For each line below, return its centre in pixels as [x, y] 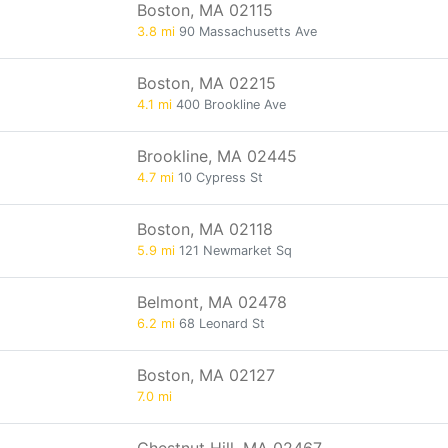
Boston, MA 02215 [206, 83]
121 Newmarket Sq [233, 250]
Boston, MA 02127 [206, 375]
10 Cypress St [218, 177]
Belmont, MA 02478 [212, 302]
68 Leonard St [220, 323]
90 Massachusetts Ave [246, 31]
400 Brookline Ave [229, 104]
